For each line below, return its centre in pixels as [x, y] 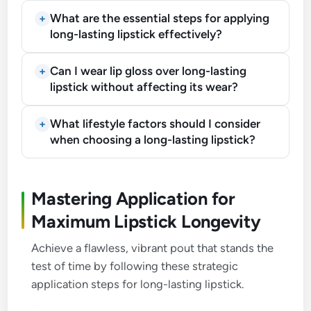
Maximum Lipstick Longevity [146, 222]
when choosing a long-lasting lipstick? [153, 139]
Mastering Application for [133, 199]
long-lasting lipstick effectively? [136, 34]
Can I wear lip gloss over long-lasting [149, 70]
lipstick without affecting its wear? [144, 86]
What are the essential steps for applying [160, 18]
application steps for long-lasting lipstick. [138, 284]
